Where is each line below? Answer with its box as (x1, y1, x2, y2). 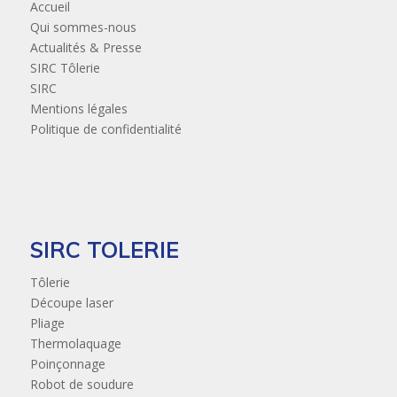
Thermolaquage (29, 335, 121, 353)
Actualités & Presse (29, 38, 142, 56)
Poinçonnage (29, 355, 105, 373)
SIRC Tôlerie (29, 58, 100, 76)
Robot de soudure (29, 376, 134, 393)
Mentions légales (29, 99, 128, 117)
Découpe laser (29, 294, 113, 312)
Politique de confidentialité (29, 120, 182, 137)
